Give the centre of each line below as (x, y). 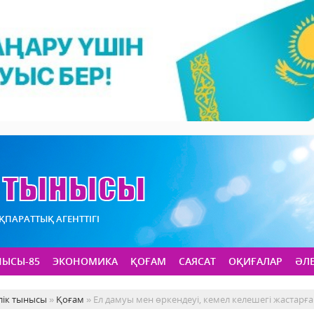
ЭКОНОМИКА (85, 261)
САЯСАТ (197, 261)
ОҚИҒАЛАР (255, 261)
